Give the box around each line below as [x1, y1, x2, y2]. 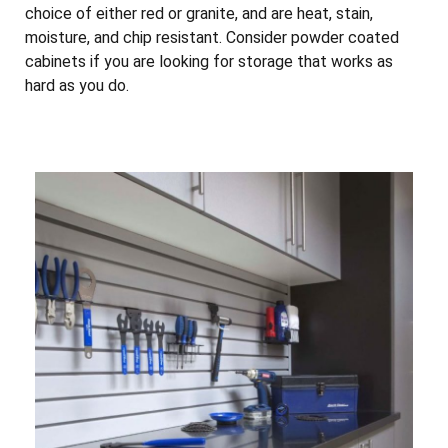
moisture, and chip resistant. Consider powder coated [25, 27, 399, 47]
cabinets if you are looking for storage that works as [25, 51, 393, 71]
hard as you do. [25, 75, 133, 95]
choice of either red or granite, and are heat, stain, [25, 3, 373, 23]
